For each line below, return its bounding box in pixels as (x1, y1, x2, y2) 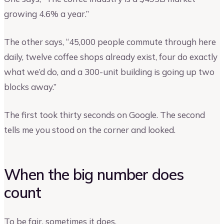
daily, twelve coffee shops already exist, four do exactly (4, 51, 217, 62)
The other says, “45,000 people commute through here (4, 36, 216, 47)
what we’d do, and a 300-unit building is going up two (4, 66, 214, 77)
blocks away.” (4, 81, 56, 92)
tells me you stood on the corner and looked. (4, 124, 175, 135)
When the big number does (4, 164, 184, 184)
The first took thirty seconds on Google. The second (4, 109, 205, 120)
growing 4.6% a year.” (4, 8, 89, 19)
